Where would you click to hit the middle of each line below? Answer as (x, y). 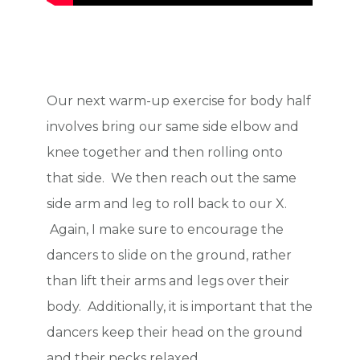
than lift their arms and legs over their (168, 281)
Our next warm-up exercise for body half (179, 101)
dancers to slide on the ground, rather (170, 256)
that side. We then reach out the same (172, 178)
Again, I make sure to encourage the (166, 230)
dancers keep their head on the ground (175, 333)
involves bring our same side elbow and (173, 127)
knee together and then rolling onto (165, 153)
